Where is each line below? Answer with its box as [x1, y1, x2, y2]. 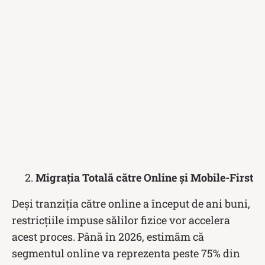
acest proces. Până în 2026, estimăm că [12, 229, 204, 244]
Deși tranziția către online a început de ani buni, [12, 196, 250, 211]
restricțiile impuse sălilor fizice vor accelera [12, 212, 230, 227]
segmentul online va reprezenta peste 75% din [12, 245, 240, 260]
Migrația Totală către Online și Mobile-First [35, 170, 253, 185]
